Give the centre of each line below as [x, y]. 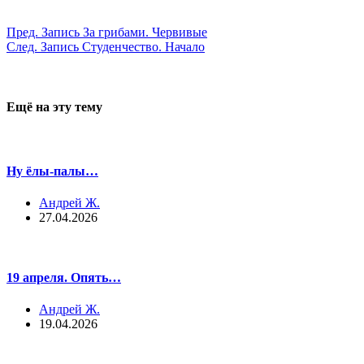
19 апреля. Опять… [64, 277]
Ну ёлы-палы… [52, 171]
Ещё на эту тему [54, 107]
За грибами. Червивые [145, 32]
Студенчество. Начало [143, 47]
